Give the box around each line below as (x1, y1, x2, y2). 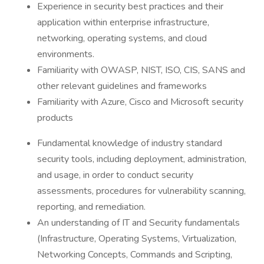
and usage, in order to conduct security (37, 169, 193, 181)
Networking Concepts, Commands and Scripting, (37, 248, 232, 261)
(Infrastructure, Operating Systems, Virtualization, (37, 232, 236, 245)
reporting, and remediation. (37, 200, 146, 213)
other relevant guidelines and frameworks (37, 80, 207, 93)
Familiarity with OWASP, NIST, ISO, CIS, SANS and (37, 64, 245, 77)
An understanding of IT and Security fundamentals (37, 216, 240, 229)
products (37, 111, 73, 124)
